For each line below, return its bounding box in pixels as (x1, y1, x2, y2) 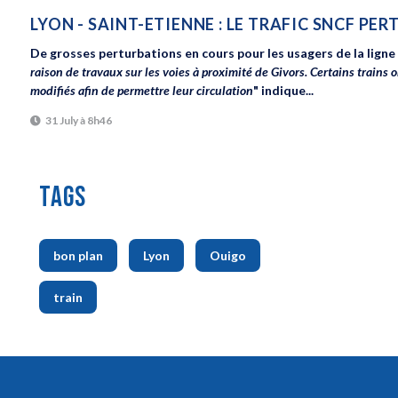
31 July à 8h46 (45, 113, 113, 127)
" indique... (253, 83, 314, 99)
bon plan (53, 247, 104, 263)
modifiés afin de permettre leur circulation (30, 83, 254, 99)
